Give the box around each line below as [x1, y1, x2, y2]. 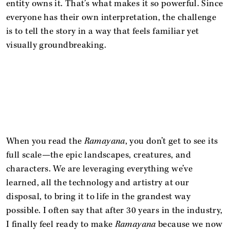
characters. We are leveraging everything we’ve [6, 163, 193, 175]
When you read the [6, 135, 84, 147]
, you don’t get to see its [125, 135, 218, 147]
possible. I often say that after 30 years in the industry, [6, 204, 223, 216]
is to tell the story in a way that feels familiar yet [6, 25, 199, 37]
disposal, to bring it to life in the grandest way [6, 190, 191, 202]
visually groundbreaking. [6, 39, 106, 51]
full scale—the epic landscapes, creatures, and [6, 149, 191, 161]
